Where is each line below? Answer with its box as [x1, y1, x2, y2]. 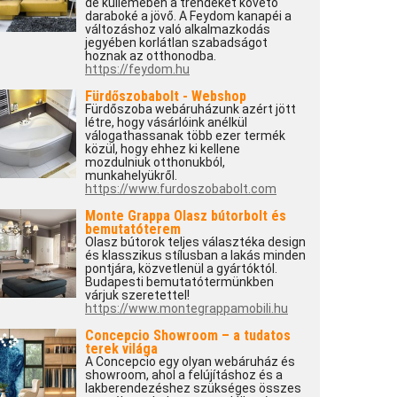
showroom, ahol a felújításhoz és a [84, 368, 283, 382]
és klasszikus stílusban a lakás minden [84, 248, 306, 262]
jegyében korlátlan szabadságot [84, 35, 268, 50]
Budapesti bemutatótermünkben [84, 275, 274, 289]
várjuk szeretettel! [84, 288, 190, 302]
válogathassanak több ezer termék [84, 128, 285, 143]
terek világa [84, 340, 158, 357]
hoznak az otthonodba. [84, 49, 216, 63]
